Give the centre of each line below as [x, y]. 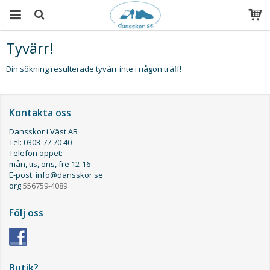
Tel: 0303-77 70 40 [40, 142]
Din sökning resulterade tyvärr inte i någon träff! [94, 69]
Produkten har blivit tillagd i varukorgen [134, 54]
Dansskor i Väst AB [43, 131]
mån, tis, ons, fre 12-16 [50, 164]
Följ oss [26, 213]
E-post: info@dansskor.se [56, 175]
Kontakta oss [40, 113]
